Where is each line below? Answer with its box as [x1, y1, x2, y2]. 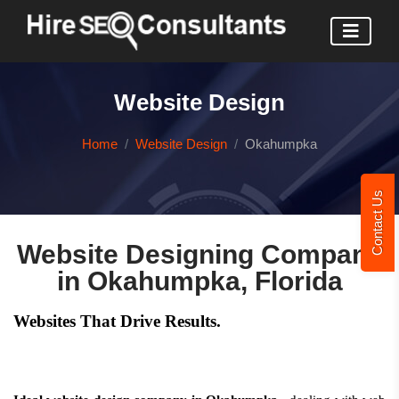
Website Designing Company [16, 240, 383, 269]
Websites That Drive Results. [13, 312, 221, 330]
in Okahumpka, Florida [56, 266, 343, 296]
